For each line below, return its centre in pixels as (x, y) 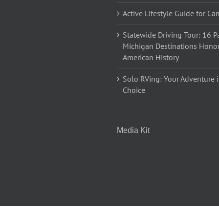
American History (151, 57)
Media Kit (133, 131)
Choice (134, 90)
